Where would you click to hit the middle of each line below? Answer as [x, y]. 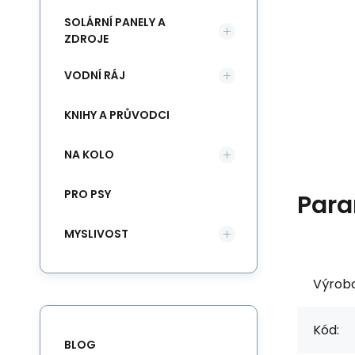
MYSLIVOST [96, 233]
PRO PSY [88, 194]
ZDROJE [86, 39]
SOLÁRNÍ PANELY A [115, 22]
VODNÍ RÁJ [95, 75]
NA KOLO [89, 154]
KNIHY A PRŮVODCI [117, 115]
